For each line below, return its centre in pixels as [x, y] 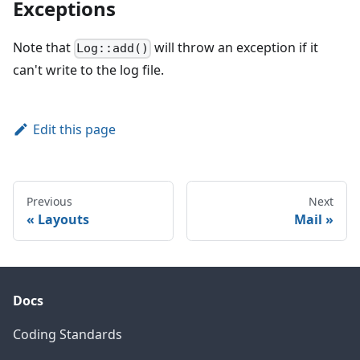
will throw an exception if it [235, 48]
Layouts [63, 219]
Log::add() [113, 49]
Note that [43, 48]
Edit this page [74, 129]
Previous [49, 201]
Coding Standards [67, 334]
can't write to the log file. [88, 70]
